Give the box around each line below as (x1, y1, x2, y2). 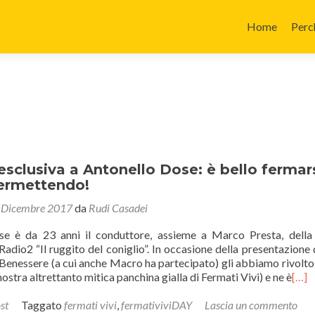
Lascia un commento (205, 298, 297, 311)
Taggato (21, 298, 64, 311)
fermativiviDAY (121, 298, 192, 311)
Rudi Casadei (89, 201, 148, 214)
